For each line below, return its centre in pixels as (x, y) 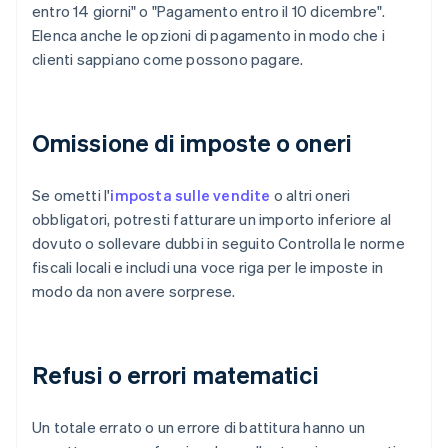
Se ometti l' (71, 195)
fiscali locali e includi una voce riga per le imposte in (208, 267)
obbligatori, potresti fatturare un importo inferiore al (212, 219)
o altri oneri (310, 195)
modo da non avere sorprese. (134, 291)
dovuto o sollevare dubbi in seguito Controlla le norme (218, 243)
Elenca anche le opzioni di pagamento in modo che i (209, 35)
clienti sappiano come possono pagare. (168, 59)
